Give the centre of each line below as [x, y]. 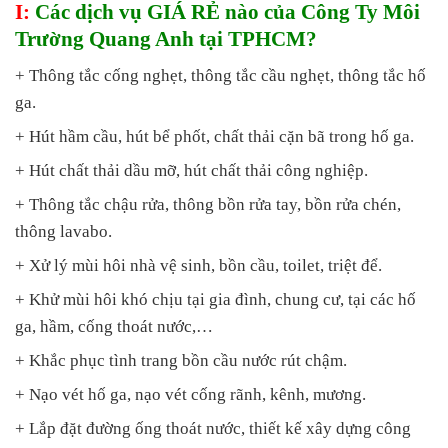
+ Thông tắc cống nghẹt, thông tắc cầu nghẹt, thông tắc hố [220, 76]
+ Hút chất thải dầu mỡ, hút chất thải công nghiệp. [191, 171]
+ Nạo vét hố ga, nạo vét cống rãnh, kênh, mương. [190, 395]
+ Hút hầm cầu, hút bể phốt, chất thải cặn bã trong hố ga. [214, 137]
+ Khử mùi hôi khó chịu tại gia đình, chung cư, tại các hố [215, 300]
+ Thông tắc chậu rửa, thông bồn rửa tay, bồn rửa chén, [208, 205]
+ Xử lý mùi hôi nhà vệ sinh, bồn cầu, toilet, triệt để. [198, 266]
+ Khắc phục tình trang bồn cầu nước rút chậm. [181, 361]
